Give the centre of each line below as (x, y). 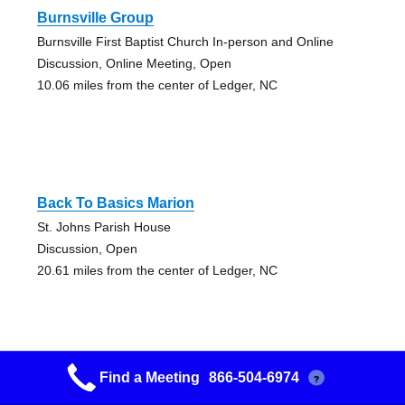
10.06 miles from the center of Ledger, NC (157, 85)
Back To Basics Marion (115, 203)
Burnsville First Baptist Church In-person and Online (185, 42)
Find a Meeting (149, 377)
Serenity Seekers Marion (120, 389)
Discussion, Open (87, 249)
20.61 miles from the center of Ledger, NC (157, 271)
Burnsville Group (95, 18)
